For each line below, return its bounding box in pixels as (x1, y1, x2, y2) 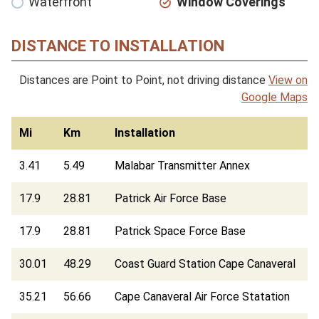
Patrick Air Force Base (115, 191, 227, 205)
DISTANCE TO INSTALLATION (11, 36, 224, 55)
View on (268, 73, 308, 87)
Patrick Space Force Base (115, 224, 246, 238)
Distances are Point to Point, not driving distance (19, 73, 268, 87)
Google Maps (241, 90, 308, 104)
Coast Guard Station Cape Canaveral (115, 256, 296, 271)
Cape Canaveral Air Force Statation (115, 289, 291, 303)
